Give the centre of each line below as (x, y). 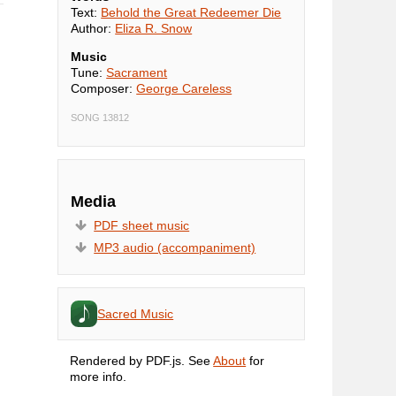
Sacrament (137, 73)
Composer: (104, 89)
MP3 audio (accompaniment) (175, 247)
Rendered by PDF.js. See (142, 360)
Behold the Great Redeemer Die (191, 13)
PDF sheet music (142, 225)
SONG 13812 (100, 118)
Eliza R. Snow (154, 29)
